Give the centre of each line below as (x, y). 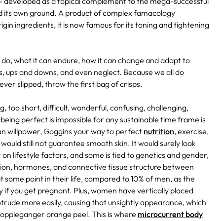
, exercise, (191, 131)
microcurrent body (170, 214)
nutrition (159, 131)
